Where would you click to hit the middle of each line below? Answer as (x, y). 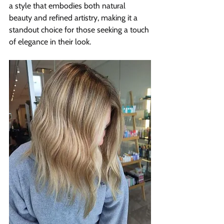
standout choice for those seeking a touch (80, 30)
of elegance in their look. (50, 42)
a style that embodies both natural (68, 6)
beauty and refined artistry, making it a (74, 18)
